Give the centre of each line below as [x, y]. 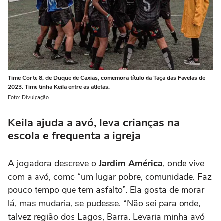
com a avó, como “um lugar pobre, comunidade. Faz [110, 177]
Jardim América [131, 164]
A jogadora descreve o [53, 164]
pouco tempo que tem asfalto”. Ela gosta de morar [106, 190]
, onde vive [184, 164]
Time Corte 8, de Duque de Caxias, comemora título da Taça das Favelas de [107, 78]
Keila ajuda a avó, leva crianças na [94, 123]
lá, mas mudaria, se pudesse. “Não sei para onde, [104, 203]
